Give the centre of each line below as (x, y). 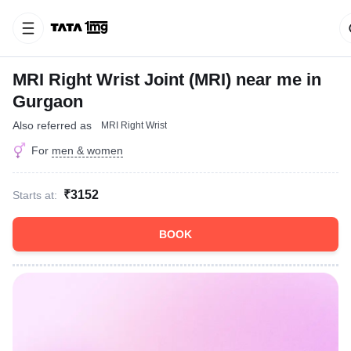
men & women (87, 150)
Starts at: (35, 195)
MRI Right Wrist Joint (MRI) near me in (167, 80)
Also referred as (52, 125)
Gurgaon (48, 101)
